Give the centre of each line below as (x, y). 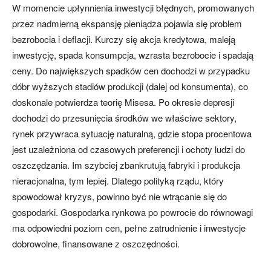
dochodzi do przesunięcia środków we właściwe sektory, (124, 118)
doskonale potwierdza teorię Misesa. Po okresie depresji (123, 102)
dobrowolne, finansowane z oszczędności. (96, 244)
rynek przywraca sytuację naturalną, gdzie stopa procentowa (132, 134)
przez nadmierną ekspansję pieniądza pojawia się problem (127, 24)
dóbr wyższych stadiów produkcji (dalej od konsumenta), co (130, 87)
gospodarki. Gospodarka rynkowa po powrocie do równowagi (132, 212)
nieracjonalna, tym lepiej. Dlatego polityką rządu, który (118, 181)
